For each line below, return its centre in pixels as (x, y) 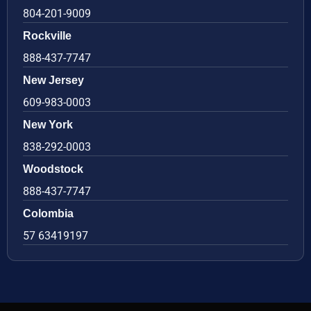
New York (48, 124)
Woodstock (53, 169)
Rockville (47, 35)
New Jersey (53, 80)
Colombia (48, 213)
